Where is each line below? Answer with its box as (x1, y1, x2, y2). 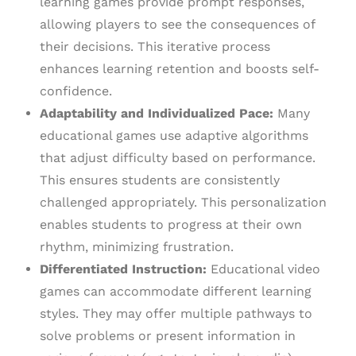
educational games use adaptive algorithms (40, 128, 308, 144)
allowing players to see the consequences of (40, 17, 315, 33)
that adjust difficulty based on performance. (40, 150, 315, 166)
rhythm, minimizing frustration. (40, 239, 234, 255)
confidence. (40, 83, 112, 99)
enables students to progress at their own (40, 217, 302, 233)
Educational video (207, 261, 320, 277)
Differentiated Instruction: (40, 261, 207, 277)
